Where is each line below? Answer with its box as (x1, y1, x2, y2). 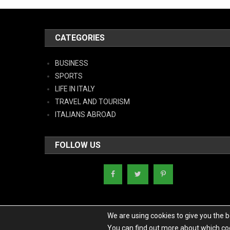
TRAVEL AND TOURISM (55, 98, 130, 106)
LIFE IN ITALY (55, 85, 95, 93)
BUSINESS (55, 59, 89, 67)
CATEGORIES (55, 33, 105, 43)
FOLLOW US (55, 140, 101, 150)
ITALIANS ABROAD (55, 110, 117, 119)
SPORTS (55, 72, 83, 80)
